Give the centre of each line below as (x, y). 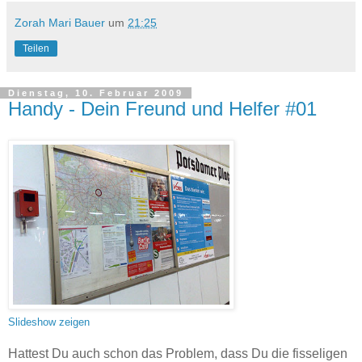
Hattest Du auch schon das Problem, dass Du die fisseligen (178, 353)
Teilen (36, 49)
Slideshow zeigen (49, 322)
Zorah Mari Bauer (60, 23)
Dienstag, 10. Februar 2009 (96, 93)
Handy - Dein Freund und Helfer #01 (162, 109)
